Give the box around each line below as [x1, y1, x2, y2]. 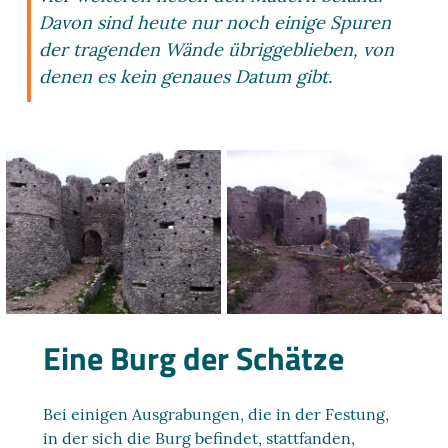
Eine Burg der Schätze [43, 333, 345, 382]
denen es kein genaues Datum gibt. [39, 65, 333, 88]
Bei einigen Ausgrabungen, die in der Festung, [43, 403, 390, 424]
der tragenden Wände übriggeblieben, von [39, 38, 395, 61]
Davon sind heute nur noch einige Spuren [39, 11, 392, 34]
